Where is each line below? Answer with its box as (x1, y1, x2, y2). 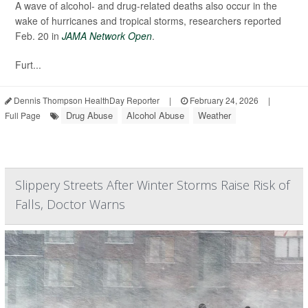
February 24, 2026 (188, 93, 258, 106)
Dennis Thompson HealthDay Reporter (12, 93, 159, 106)
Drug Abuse (66, 108, 113, 122)
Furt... (15, 57, 41, 71)
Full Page (5, 109, 41, 121)
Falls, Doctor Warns (15, 195, 125, 212)
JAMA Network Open (62, 28, 152, 43)
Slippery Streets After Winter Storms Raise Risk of (15, 176, 289, 193)
